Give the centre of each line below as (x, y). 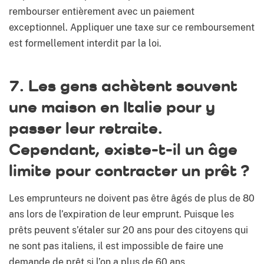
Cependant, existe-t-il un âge (123, 149)
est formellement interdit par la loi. (85, 44)
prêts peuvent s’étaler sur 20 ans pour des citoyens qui (128, 230)
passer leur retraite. (86, 128)
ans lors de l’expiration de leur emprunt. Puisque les (121, 214)
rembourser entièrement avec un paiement (102, 12)
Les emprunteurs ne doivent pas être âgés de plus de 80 (132, 199)
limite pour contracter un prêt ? (129, 170)
